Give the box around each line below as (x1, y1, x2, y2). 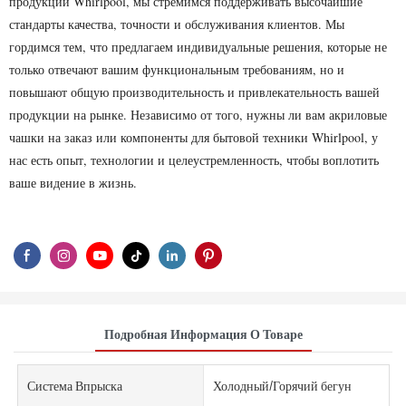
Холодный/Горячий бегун (212, 378, 352, 394)
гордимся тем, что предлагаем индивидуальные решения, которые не (9, 38, 387, 55)
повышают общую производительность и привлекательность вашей (9, 83, 380, 101)
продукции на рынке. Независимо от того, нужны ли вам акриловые (9, 106, 387, 123)
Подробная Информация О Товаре (103, 325, 303, 342)
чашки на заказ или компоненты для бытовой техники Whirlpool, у (9, 129, 378, 146)
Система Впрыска (27, 378, 123, 394)
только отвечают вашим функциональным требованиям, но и (9, 61, 344, 78)
